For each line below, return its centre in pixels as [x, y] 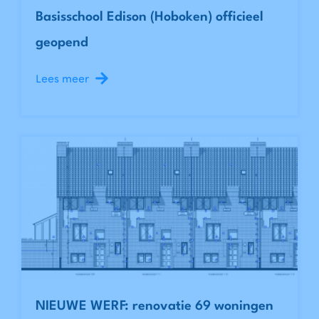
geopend [62, 43]
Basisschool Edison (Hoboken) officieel [150, 17]
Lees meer [62, 79]
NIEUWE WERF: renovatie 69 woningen [155, 307]
